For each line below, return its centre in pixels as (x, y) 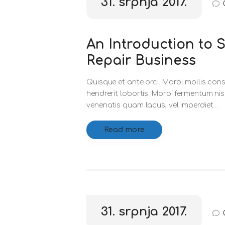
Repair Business (141, 61)
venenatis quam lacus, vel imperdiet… (152, 105)
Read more (124, 130)
